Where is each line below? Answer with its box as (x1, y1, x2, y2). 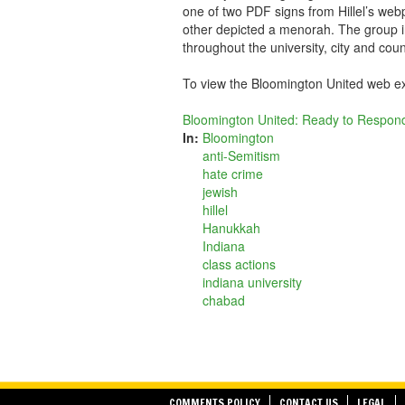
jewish (202, 183, 238, 201)
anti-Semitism (202, 146, 280, 165)
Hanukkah (202, 219, 260, 237)
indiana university (202, 273, 302, 291)
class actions (202, 255, 276, 273)
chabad (202, 291, 245, 309)
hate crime (202, 165, 263, 183)
